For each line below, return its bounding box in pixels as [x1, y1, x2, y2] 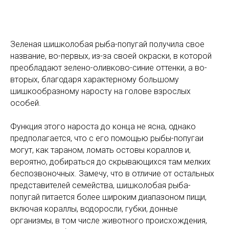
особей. [10, 98, 41, 108]
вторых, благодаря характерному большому [10, 75, 179, 85]
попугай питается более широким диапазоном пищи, [10, 192, 207, 202]
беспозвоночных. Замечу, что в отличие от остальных [10, 169, 214, 179]
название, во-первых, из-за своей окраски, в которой [10, 51, 212, 61]
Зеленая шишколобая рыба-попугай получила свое [10, 39, 204, 50]
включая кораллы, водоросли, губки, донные [10, 204, 178, 214]
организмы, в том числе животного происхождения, [10, 216, 207, 226]
